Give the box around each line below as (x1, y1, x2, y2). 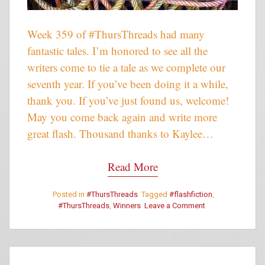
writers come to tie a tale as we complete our (27, 59, 225, 75)
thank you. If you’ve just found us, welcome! (27, 92, 229, 108)
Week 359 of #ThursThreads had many (27, 26, 205, 41)
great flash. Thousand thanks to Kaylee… (27, 125, 214, 141)
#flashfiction (169, 189, 212, 199)
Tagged (141, 189, 169, 199)
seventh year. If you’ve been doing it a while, (27, 76, 228, 91)
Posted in (53, 189, 86, 199)
